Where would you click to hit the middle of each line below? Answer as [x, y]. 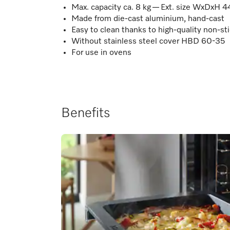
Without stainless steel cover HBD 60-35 [148, 41]
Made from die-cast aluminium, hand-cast [148, 19]
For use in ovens [101, 53]
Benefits [86, 113]
